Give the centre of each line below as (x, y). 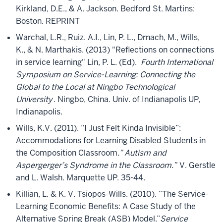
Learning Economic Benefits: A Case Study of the (106, 206)
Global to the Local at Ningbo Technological (95, 87)
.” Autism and (142, 153)
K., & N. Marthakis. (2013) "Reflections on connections (115, 50)
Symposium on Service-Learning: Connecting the (106, 75)
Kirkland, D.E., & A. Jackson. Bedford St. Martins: (105, 9)
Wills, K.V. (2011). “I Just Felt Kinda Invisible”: (98, 128)
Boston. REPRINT (48, 21)
